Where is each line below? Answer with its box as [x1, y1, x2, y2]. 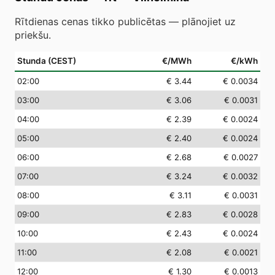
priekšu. [15, 29, 51, 41]
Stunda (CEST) [17, 56, 76, 66]
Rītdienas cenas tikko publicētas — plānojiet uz [15, 15, 236, 28]
